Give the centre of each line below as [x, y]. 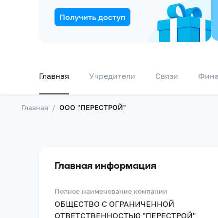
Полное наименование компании [111, 191]
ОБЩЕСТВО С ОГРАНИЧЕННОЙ [114, 204]
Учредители [112, 76]
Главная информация [105, 165]
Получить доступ [92, 17]
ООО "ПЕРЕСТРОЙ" [93, 107]
